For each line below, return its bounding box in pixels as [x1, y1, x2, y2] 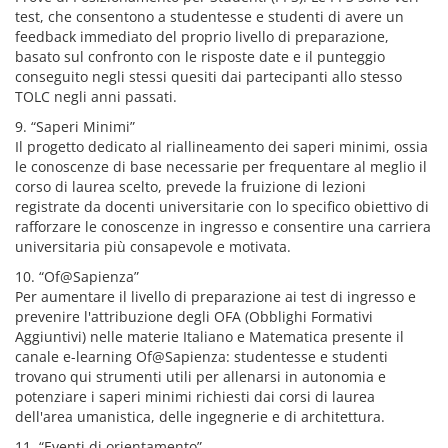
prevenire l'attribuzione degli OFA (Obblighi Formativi [15, 307, 373, 326]
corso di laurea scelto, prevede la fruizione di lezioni [15, 177, 366, 196]
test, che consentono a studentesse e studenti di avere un [15, 7, 404, 26]
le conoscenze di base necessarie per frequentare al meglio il [15, 157, 427, 176]
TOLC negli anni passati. [15, 87, 177, 106]
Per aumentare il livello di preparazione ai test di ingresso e [15, 287, 416, 306]
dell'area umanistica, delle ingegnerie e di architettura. [15, 407, 385, 426]
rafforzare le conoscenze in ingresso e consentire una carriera [15, 217, 431, 236]
